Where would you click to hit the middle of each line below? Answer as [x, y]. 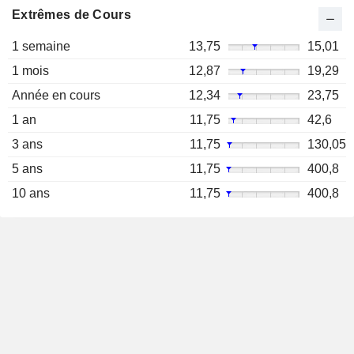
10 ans [31, 194]
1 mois [30, 71]
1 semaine [41, 47]
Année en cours [56, 96]
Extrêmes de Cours [72, 15]
